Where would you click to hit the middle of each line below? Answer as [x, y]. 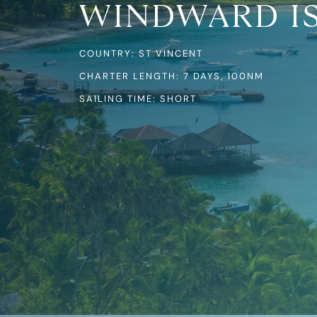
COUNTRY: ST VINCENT [141, 53]
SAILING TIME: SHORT [138, 98]
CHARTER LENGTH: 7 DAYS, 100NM [172, 76]
